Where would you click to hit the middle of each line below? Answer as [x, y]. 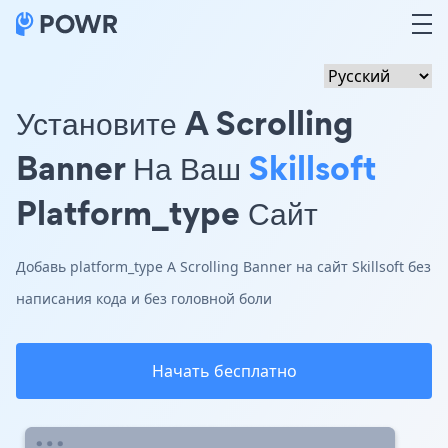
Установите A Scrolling [184, 122]
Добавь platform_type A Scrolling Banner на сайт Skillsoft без [223, 266]
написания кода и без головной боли [144, 298]
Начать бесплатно [224, 371]
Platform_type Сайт [167, 212]
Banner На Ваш [132, 167]
